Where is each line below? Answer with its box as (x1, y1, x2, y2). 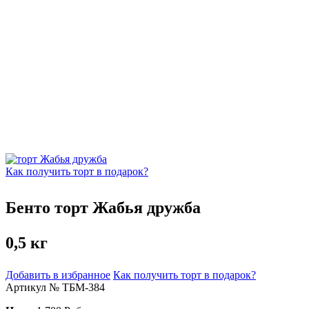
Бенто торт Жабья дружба (6, 199, 201, 217)
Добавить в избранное (6, 269, 110, 281)
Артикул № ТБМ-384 (6, 281, 105, 293)
